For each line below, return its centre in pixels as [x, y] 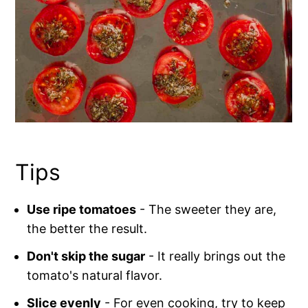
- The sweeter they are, [207, 210]
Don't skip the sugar [86, 256]
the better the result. [87, 229]
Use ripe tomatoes [82, 210]
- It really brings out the [216, 256]
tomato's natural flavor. [95, 276]
